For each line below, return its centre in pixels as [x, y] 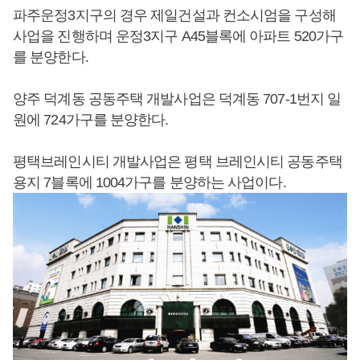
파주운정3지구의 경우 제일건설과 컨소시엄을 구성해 [174, 15]
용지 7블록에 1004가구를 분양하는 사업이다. [149, 182]
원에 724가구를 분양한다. [91, 119]
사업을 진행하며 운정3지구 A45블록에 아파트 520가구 [178, 36]
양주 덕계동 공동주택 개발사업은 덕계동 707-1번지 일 [177, 98]
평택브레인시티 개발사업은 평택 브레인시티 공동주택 [178, 161]
